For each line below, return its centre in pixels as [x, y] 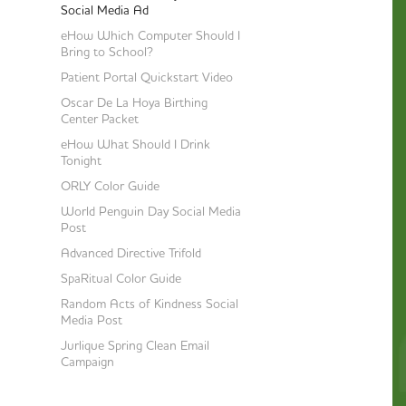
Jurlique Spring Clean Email [135, 345]
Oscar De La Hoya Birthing [135, 102]
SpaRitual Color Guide [121, 278]
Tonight [82, 160]
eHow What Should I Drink [136, 144]
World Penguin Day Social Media [151, 211]
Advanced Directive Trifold [131, 252]
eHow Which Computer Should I [151, 35]
